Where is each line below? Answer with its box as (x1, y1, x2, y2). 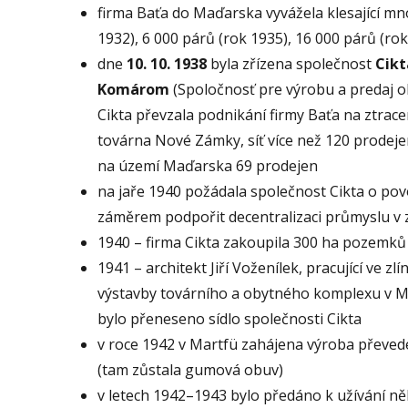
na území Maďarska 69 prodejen (97, 156, 318, 176)
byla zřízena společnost (207, 54, 372, 74)
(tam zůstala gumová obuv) (97, 360, 283, 380)
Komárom (97, 79, 169, 99)
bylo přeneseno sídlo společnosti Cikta (97, 309, 362, 329)
